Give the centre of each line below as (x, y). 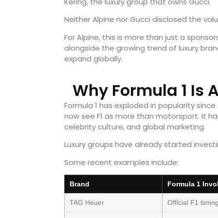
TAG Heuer (87, 203)
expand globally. (93, 58)
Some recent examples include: (121, 162)
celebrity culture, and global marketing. (135, 127)
